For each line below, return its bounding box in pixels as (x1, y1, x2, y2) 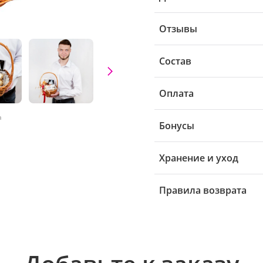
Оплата (159, 87, 194, 100)
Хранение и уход (159, 151, 238, 164)
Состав (159, 55, 191, 68)
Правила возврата (159, 184, 247, 197)
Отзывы (159, 22, 197, 35)
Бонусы (159, 119, 194, 132)
